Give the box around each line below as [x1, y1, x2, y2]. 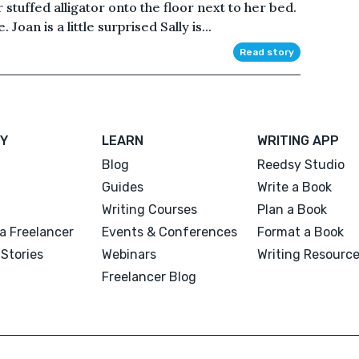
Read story [239, 46, 294, 58]
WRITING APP [256, 132, 339, 148]
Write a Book [256, 179, 332, 195]
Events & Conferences [102, 224, 238, 240]
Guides [102, 179, 144, 195]
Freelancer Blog [102, 268, 197, 284]
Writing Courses [102, 201, 198, 217]
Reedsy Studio [256, 156, 345, 172]
